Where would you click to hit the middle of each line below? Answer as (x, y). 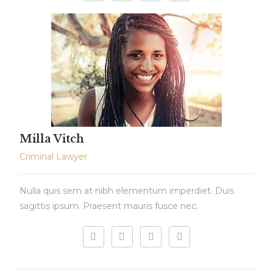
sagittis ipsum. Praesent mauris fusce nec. (109, 206)
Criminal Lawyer (54, 156)
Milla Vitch (52, 139)
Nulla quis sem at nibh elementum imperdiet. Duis (127, 190)
